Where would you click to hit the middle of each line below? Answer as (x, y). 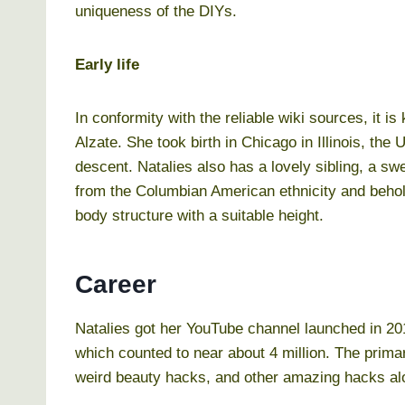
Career (116, 284)
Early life (107, 64)
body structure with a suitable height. (199, 215)
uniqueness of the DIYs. (156, 11)
